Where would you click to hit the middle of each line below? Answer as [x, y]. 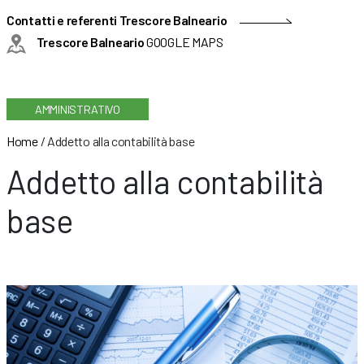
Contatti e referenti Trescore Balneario [117, 20]
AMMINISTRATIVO [78, 109]
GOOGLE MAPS [184, 42]
